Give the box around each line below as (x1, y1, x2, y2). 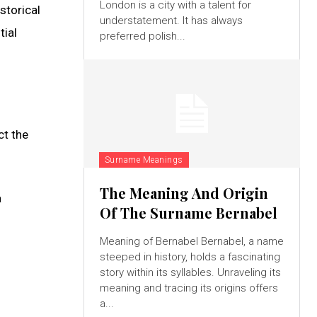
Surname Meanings (104, 154, 183, 165)
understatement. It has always (99, 13, 243, 27)
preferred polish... (99, 29, 185, 42)
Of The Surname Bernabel (99, 202, 277, 222)
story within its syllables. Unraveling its (99, 265, 281, 279)
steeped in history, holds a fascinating (99, 250, 280, 263)
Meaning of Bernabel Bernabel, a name (99, 234, 284, 248)
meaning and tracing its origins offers (99, 281, 278, 294)
